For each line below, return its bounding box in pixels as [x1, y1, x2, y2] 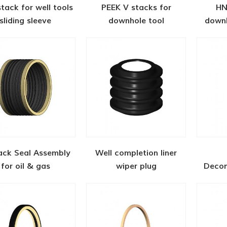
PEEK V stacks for [101, 3, 171, 13]
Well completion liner [95, 147, 177, 158]
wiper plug [116, 161, 157, 171]
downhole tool [108, 16, 164, 26]
